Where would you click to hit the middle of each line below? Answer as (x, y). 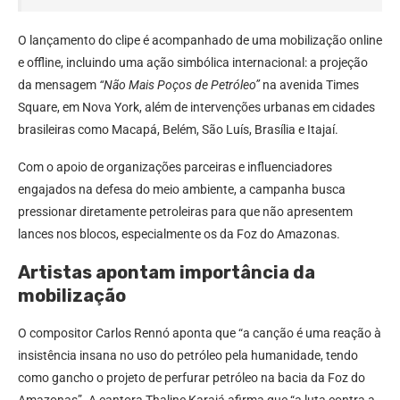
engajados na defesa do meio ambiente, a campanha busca (182, 190)
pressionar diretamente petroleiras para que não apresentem (185, 212)
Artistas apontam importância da (167, 273)
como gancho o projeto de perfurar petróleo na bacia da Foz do (192, 378)
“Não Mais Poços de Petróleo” (179, 85)
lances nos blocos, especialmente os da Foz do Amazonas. (179, 234)
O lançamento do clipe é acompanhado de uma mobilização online (200, 41)
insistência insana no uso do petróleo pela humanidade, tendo (188, 356)
